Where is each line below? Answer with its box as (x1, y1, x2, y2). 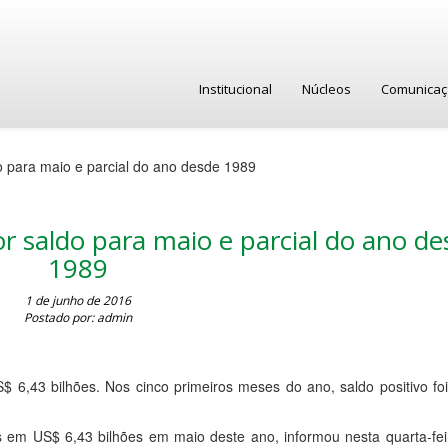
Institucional (199, 80, 272, 98)
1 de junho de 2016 (24, 292, 131, 309)
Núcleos (302, 80, 351, 98)
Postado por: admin (23, 309, 132, 326)
